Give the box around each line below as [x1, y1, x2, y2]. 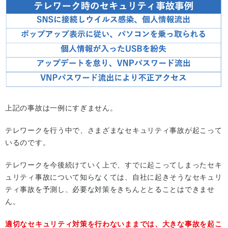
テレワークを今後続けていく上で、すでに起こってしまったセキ [5, 160, 222, 169]
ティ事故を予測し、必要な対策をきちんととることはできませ [5, 185, 215, 193]
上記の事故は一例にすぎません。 [5, 103, 118, 112]
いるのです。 [5, 138, 50, 147]
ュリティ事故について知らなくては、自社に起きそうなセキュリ [5, 173, 222, 181]
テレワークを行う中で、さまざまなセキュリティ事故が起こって [5, 126, 222, 134]
